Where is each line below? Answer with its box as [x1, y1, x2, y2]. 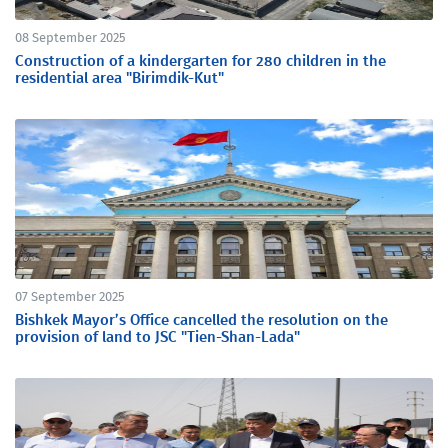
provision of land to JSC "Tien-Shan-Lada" [15, 330, 300, 345]
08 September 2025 [15, 32, 126, 45]
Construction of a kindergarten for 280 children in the [15, 54, 386, 69]
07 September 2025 [15, 291, 125, 304]
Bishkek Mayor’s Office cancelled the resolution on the [15, 313, 388, 328]
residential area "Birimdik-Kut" [15, 71, 224, 86]
